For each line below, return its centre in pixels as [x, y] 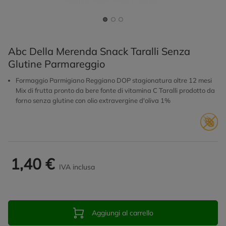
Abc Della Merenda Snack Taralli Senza [99, 51]
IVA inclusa [77, 167]
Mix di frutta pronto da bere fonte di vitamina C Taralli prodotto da [115, 90]
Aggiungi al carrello [122, 213]
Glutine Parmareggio [56, 64]
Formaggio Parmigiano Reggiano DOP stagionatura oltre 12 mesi [114, 80]
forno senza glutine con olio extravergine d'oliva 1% [93, 100]
